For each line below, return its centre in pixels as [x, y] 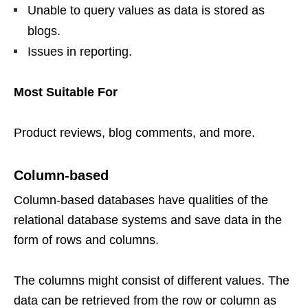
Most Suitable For [66, 92]
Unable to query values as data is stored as [146, 10]
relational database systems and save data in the [148, 220]
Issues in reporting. [80, 52]
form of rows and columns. [86, 240]
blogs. [44, 31]
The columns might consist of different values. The [152, 280]
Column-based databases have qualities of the [141, 200]
